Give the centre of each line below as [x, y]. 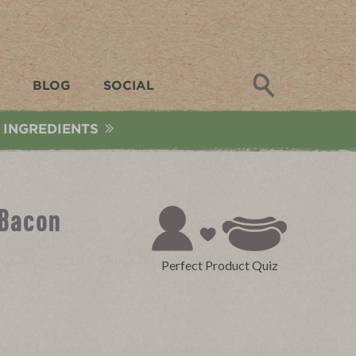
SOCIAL [129, 86]
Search [306, 82]
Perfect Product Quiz [219, 265]
